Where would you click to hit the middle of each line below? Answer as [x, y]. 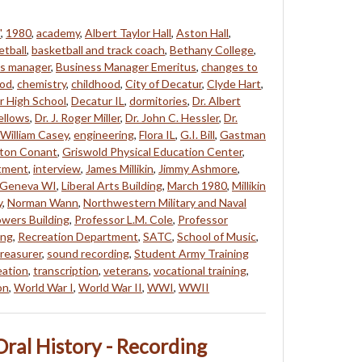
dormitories [158, 100]
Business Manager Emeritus [126, 66]
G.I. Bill [198, 134]
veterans [126, 270]
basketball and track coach [98, 49]
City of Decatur [164, 83]
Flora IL [157, 134]
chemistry [42, 83]
